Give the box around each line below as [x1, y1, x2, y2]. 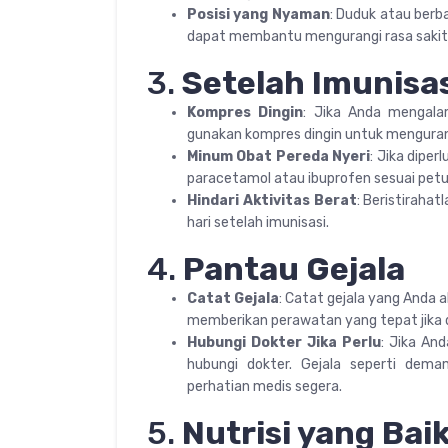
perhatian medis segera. [187, 377, 342, 395]
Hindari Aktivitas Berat [187, 191, 357, 209]
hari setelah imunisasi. [187, 213, 329, 231]
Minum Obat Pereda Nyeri [187, 147, 371, 165]
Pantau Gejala [183, 249, 405, 288]
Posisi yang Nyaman [187, 5, 330, 23]
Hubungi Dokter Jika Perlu [187, 333, 381, 351]
